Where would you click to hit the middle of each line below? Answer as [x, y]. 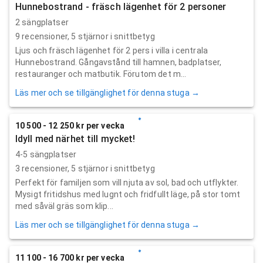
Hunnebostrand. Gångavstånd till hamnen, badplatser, [119, 62]
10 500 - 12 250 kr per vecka [70, 125]
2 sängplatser [42, 22]
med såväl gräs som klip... [64, 206]
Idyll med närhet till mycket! [75, 139]
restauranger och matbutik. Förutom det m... [101, 74]
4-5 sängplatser [46, 154]
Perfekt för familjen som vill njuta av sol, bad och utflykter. [127, 182]
